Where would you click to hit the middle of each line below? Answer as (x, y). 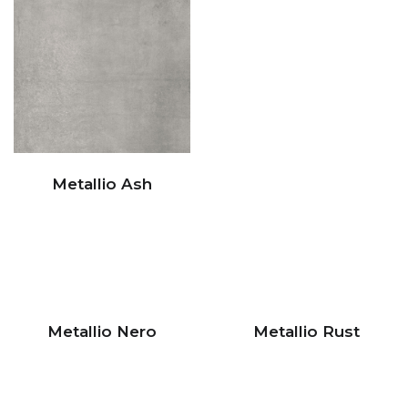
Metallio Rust (306, 331)
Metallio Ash (102, 184)
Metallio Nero (102, 331)
